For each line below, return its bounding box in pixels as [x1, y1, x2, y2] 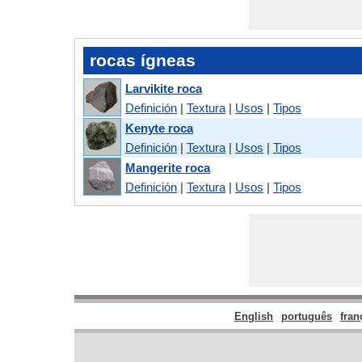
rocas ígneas [90, 51, 196, 70]
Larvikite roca [125, 81, 202, 95]
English [234, 310, 273, 323]
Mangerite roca [125, 160, 210, 175]
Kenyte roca [125, 120, 193, 135]
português [281, 310, 332, 323]
